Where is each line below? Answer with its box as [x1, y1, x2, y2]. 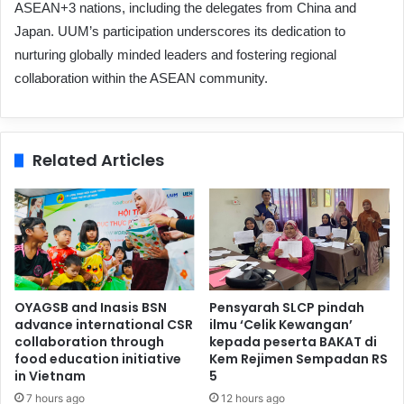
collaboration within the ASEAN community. [14, 70, 271, 87]
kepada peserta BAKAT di [209, 333, 377, 351]
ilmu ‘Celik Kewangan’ [209, 316, 353, 334]
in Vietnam [14, 367, 86, 385]
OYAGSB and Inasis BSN [14, 298, 167, 317]
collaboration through [14, 333, 164, 351]
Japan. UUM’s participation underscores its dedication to [14, 23, 345, 40]
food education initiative [14, 350, 181, 368]
